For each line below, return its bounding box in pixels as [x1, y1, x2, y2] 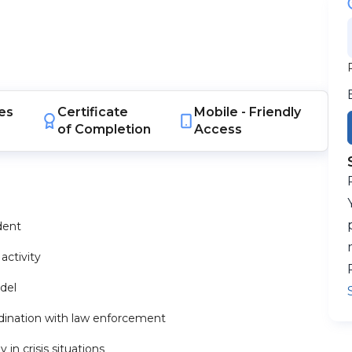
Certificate [57, 104, 128, 119]
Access [194, 122, 243, 137]
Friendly [249, 104, 302, 119]
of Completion [57, 122, 151, 137]
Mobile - [194, 104, 250, 119]
